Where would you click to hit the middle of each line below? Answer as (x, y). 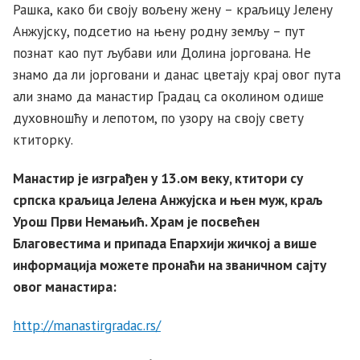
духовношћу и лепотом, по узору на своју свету (158, 117)
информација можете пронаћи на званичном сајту (170, 265)
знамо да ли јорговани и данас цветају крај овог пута (177, 74)
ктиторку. (45, 139)
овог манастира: (65, 287)
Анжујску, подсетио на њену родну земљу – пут (159, 31)
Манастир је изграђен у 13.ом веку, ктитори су (158, 178)
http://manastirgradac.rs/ (87, 325)
